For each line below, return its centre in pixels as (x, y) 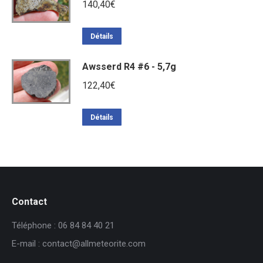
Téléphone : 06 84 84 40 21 (63, 225)
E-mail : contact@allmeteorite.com (79, 243)
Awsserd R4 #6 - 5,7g (129, 66)
